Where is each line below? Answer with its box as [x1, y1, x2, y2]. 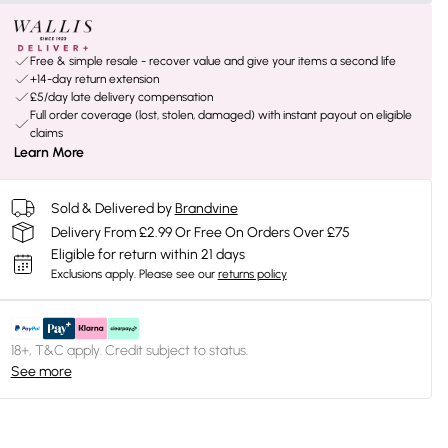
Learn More [13, 144, 84, 161]
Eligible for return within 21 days [50, 246, 245, 263]
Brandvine [174, 199, 238, 217]
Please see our [138, 267, 215, 281]
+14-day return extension [29, 72, 159, 86]
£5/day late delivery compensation [29, 90, 213, 104]
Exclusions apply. [50, 267, 136, 281]
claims [29, 126, 63, 140]
